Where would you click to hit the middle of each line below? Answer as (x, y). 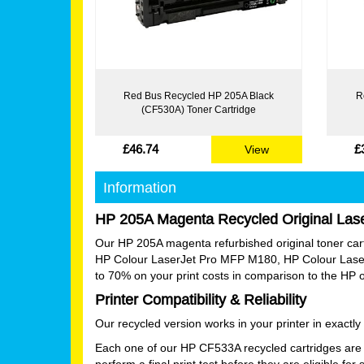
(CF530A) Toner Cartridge (199, 110)
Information (140, 187)
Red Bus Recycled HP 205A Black (199, 96)
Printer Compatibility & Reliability (201, 299)
